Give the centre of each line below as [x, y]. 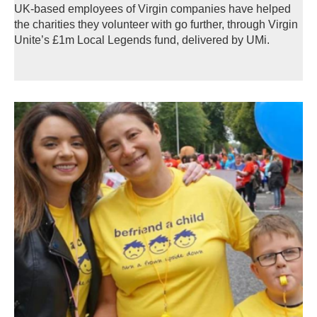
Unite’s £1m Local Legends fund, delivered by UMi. [142, 40]
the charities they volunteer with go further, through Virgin [156, 24]
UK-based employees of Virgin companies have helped [152, 8]
